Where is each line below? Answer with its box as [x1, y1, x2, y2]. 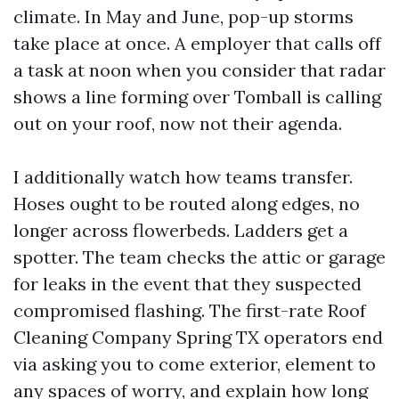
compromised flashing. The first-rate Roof [13, 299, 366, 322]
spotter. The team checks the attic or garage [13, 246, 386, 268]
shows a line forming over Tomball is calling [13, 85, 381, 108]
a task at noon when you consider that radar [13, 59, 386, 81]
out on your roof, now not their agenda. [13, 112, 342, 134]
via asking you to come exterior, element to [13, 353, 376, 375]
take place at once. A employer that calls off [13, 32, 381, 54]
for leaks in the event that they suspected [13, 273, 362, 295]
